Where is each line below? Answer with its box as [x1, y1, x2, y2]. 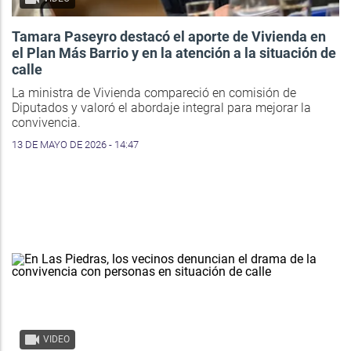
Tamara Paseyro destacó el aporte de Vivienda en [12, 28, 326, 45]
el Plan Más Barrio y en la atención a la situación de [12, 45, 336, 62]
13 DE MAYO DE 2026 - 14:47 [12, 139, 139, 151]
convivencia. [12, 115, 81, 131]
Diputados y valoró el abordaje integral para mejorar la [12, 100, 311, 116]
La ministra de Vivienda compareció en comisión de [12, 85, 296, 101]
